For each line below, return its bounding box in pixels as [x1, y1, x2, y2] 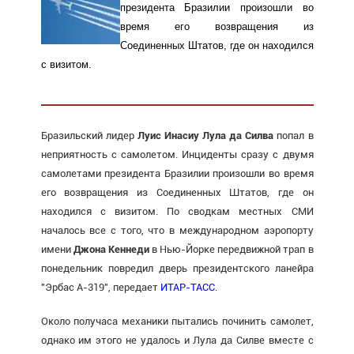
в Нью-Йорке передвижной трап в [149, 243, 314, 255]
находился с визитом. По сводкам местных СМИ [40, 205, 314, 217]
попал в [273, 129, 314, 141]
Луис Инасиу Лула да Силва [137, 129, 274, 141]
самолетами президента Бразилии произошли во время [40, 167, 314, 179]
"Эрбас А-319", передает [40, 281, 160, 293]
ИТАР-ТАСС [160, 281, 215, 293]
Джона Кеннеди [73, 243, 149, 255]
